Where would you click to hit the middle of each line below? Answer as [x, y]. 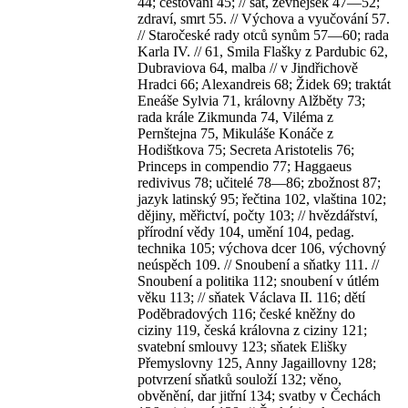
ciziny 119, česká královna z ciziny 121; [252, 330]
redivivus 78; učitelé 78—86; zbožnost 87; [259, 183]
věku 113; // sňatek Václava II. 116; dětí [251, 297]
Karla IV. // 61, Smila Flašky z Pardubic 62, [263, 51]
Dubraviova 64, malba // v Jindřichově [248, 68]
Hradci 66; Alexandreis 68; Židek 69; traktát [264, 84]
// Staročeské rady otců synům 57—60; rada [263, 35]
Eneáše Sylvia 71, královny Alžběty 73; [251, 101]
